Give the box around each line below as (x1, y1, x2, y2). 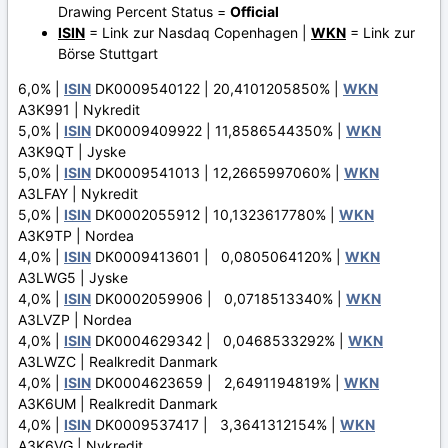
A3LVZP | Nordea (18, 310, 132, 328)
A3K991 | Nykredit (18, 100, 140, 118)
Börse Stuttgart (58, 44, 158, 62)
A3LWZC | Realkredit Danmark (18, 352, 218, 370)
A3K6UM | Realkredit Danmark (18, 394, 218, 412)
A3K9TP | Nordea (18, 226, 134, 244)
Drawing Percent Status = (58, 2, 230, 20)
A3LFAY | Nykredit (18, 184, 138, 202)
